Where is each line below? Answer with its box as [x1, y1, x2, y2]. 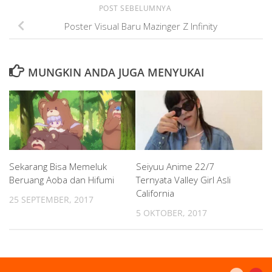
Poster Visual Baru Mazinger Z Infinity [64, 19, 217, 32]
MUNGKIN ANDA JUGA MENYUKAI [27, 64, 205, 80]
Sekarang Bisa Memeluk [9, 160, 107, 172]
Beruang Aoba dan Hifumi [9, 173, 114, 186]
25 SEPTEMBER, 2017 [9, 193, 93, 205]
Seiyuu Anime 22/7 [136, 160, 214, 172]
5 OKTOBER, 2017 [136, 206, 207, 219]
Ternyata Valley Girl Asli [136, 173, 231, 186]
